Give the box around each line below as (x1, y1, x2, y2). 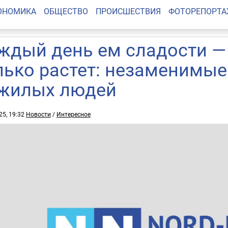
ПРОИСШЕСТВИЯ (95, 6, 161, 17)
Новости (26, 110, 51, 118)
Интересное (56, 110, 91, 118)
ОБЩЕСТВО (43, 6, 88, 17)
